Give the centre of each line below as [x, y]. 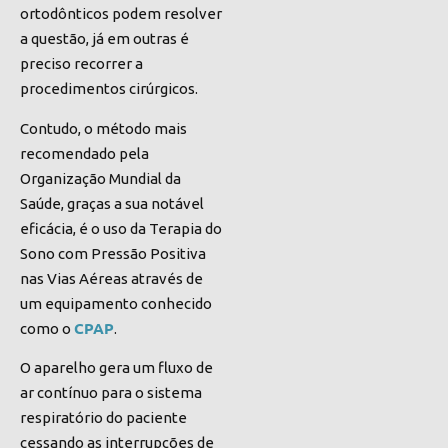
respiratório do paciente [103, 418]
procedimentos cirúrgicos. [109, 89]
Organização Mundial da [100, 178]
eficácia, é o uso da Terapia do [121, 228]
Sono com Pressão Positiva [113, 253]
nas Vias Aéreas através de [111, 278]
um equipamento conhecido [116, 303]
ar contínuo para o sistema [111, 393]
